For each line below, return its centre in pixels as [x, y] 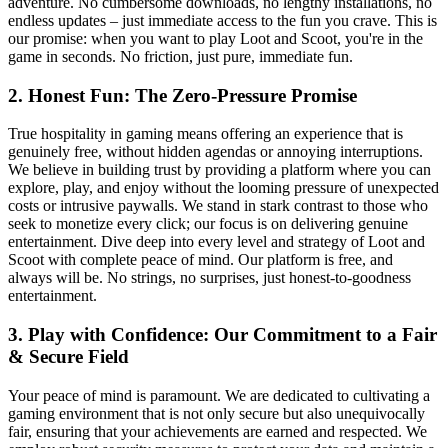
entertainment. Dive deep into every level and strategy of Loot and [216, 242]
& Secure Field [68, 357]
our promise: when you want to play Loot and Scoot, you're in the [215, 38]
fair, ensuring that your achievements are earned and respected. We [217, 431]
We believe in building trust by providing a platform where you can [219, 170]
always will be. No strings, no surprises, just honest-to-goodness [209, 278]
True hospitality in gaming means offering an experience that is [205, 134]
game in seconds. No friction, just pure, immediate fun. [180, 56]
